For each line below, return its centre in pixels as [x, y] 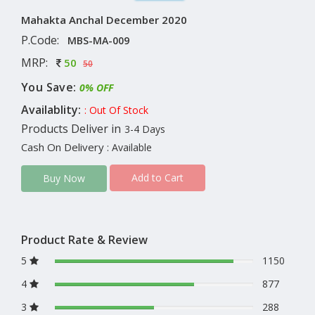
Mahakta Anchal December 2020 [104, 19]
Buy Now [64, 178]
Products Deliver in [71, 128]
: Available [129, 147]
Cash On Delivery [63, 147]
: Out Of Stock [116, 110]
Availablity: [51, 109]
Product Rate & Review [84, 239]
